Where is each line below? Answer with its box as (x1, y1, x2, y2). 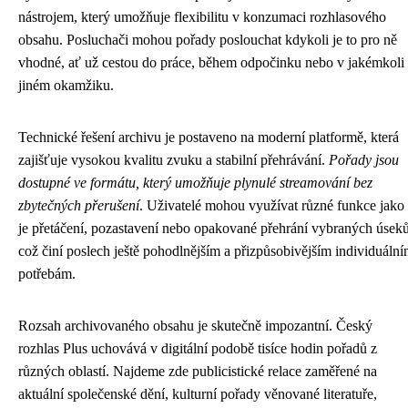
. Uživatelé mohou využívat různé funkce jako (139, 198, 404, 213)
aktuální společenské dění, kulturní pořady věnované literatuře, (18, 386, 377, 402)
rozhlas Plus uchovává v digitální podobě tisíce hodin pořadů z (18, 341, 377, 356)
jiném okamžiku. (18, 77, 114, 93)
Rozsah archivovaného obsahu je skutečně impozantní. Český (18, 318, 372, 333)
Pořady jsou (329, 152, 399, 168)
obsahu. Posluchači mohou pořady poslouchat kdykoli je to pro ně (18, 32, 397, 47)
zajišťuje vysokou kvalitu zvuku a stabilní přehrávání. (18, 152, 329, 168)
